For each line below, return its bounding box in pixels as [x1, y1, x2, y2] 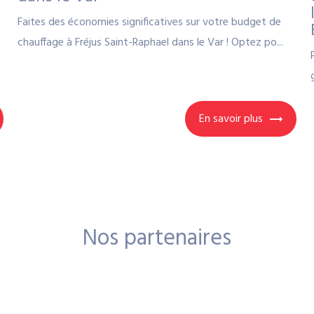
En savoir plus [199, 109, 264, 128]
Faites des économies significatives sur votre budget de [17, 13, 281, 32]
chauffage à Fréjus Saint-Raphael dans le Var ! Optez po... [17, 34, 283, 53]
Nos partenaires [82, 220, 231, 257]
